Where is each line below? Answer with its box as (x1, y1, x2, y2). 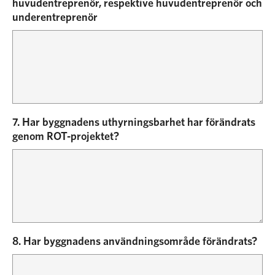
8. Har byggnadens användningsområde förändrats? (12, 236, 257, 247)
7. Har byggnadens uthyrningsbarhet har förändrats (12, 117, 255, 128)
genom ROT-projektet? (12, 131, 119, 142)
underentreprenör (12, 12, 98, 23)
